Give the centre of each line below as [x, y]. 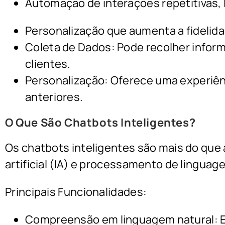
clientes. [48, 64]
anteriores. [54, 97]
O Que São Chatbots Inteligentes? [100, 123]
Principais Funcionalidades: [76, 192]
